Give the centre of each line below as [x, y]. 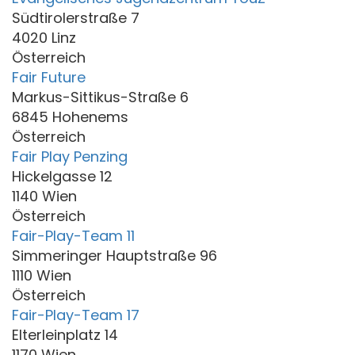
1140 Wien [44, 196]
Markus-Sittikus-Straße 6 [100, 97]
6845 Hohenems [70, 116]
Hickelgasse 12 [62, 176]
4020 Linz [44, 37]
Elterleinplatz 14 [65, 334]
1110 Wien [42, 275]
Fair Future [49, 77]
